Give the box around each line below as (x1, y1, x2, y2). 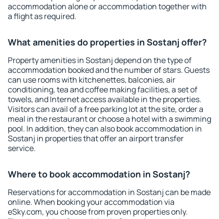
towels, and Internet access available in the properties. (8, 94, 201, 105)
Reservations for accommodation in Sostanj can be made (8, 187, 211, 197)
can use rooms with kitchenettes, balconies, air (8, 74, 175, 85)
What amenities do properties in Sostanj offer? (8, 36, 207, 48)
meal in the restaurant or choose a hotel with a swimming (8, 113, 211, 124)
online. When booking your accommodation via (8, 197, 175, 207)
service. (8, 143, 36, 153)
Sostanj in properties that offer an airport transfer (8, 133, 184, 144)
